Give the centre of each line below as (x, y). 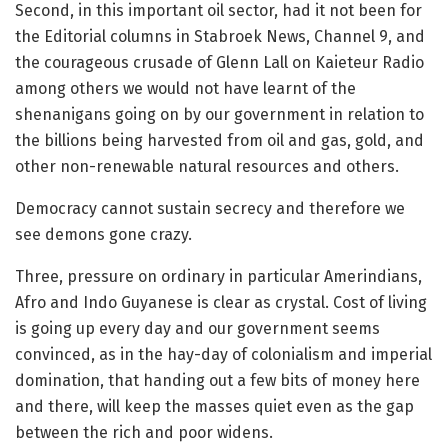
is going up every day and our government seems (197, 328)
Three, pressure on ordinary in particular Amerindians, (218, 276)
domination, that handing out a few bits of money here (217, 380)
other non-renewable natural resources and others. (207, 166)
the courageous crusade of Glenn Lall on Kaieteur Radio (219, 62)
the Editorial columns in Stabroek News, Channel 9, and (220, 36)
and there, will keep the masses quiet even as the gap (216, 406)
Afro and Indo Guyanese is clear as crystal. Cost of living (221, 302)
